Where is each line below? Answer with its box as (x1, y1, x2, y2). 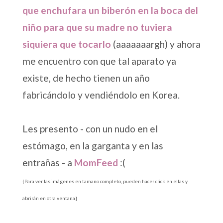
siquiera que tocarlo (22, 38, 113, 50)
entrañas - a (22, 156, 74, 168)
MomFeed (74, 156, 118, 168)
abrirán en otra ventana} (22, 195, 77, 201)
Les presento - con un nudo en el (22, 122, 158, 134)
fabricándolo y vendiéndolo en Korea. (22, 89, 180, 101)
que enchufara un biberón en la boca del (22, 4, 198, 16)
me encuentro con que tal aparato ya (22, 55, 176, 67)
